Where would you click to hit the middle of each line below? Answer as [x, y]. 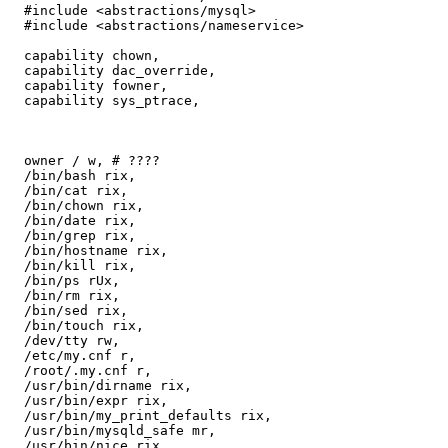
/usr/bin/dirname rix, [16, 386]
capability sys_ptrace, [16, 101]
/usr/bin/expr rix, [16, 401]
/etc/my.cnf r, [16, 356]
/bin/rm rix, [16, 296]
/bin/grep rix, [16, 236]
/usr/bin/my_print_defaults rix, [16, 416]
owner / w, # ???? [16, 161]
